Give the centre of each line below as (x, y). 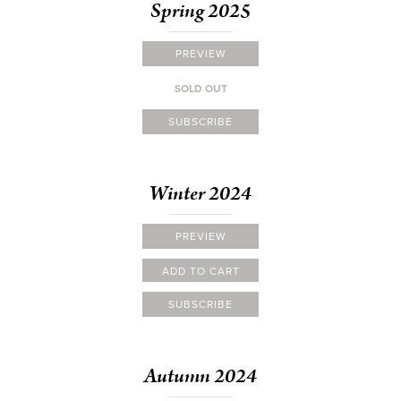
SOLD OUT (200, 89)
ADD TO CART (200, 271)
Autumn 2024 (200, 376)
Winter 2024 (200, 194)
